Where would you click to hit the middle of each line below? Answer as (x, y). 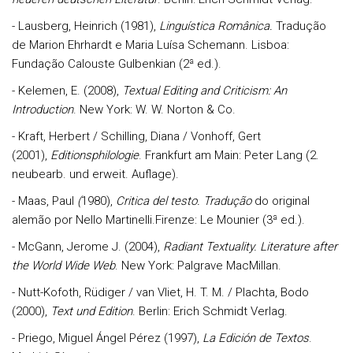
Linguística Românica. (217, 26)
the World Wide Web (63, 266)
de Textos (282, 338)
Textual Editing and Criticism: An (204, 91)
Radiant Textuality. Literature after (250, 247)
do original (281, 201)
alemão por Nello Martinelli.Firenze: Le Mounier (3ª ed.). (158, 220)
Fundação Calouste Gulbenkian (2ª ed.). (117, 64)
